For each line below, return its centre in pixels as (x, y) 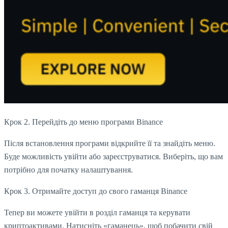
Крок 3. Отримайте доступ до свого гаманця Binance (96, 191)
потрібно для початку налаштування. (68, 170)
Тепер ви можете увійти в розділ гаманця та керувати (97, 213)
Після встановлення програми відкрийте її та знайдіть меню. (110, 144)
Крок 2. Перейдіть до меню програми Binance (83, 122)
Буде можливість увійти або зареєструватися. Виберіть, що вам (113, 157)
